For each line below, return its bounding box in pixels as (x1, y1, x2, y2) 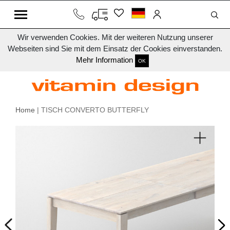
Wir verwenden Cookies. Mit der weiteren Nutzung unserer (17, 33, 213, 42)
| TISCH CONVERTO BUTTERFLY (35, 106, 149, 114)
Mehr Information (76, 55, 133, 65)
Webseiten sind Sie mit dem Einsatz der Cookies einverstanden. (8, 44, 222, 53)
